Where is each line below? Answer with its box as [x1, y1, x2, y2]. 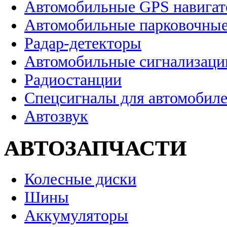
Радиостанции [24, 70, 122, 89]
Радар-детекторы [24, 34, 141, 52]
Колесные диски [24, 170, 136, 188]
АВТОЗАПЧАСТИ [4, 136, 186, 160]
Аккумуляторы [24, 207, 128, 225]
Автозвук [24, 107, 88, 125]
